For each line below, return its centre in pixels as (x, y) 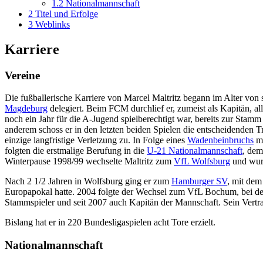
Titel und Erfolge (67, 14)
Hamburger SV (199, 181)
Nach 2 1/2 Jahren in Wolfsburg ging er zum (88, 181)
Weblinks (53, 24)
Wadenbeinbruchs (220, 140)
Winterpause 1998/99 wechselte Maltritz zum (89, 161)
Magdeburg (26, 109)
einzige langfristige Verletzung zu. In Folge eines (96, 140)
